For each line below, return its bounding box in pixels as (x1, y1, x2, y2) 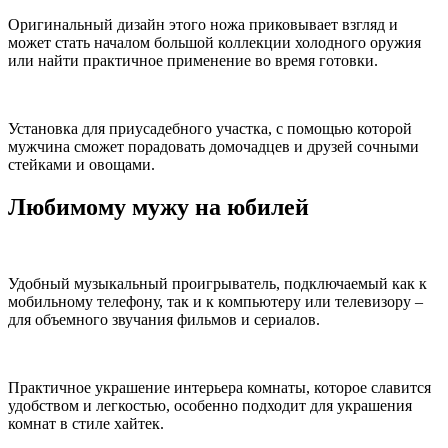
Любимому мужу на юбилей (8, 193, 309, 220)
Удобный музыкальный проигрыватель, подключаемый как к (8, 274, 427, 292)
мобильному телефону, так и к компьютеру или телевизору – (8, 292, 423, 310)
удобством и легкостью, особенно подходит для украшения (8, 396, 412, 414)
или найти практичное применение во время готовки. (8, 51, 378, 69)
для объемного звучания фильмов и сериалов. (8, 310, 320, 328)
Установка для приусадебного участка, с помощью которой (8, 119, 412, 137)
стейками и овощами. (8, 155, 155, 173)
